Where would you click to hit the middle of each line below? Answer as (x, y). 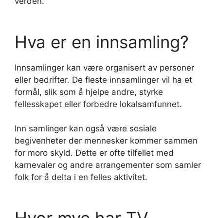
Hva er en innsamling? (102, 42)
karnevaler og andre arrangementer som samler (108, 165)
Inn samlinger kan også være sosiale (86, 129)
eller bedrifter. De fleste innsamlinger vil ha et (103, 80)
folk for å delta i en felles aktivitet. (81, 177)
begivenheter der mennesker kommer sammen (106, 141)
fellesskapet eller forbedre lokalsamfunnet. (98, 104)
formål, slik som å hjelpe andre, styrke (89, 92)
